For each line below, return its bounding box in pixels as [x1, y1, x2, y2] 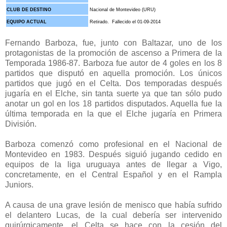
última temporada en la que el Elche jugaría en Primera [5, 109, 222, 119]
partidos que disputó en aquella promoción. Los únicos [5, 69, 222, 78]
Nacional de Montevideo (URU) [90, 7, 156, 13]
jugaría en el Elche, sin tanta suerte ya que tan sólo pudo [5, 89, 222, 98]
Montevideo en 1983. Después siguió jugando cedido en [5, 150, 222, 159]
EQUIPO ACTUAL [7, 19, 48, 25]
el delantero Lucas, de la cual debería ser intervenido [5, 211, 222, 220]
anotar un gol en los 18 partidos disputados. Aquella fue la [5, 99, 222, 108]
